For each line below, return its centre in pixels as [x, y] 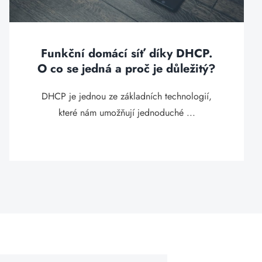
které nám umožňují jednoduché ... [127, 113]
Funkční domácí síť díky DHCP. [127, 54]
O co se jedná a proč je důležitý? [127, 69]
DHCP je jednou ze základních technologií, [127, 96]
